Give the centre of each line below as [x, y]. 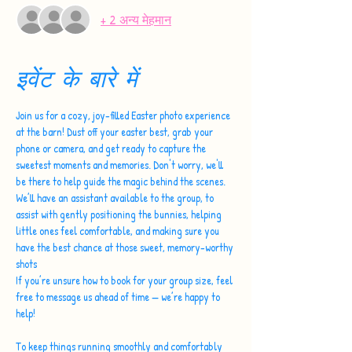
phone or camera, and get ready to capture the [112, 148]
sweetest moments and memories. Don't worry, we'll [121, 165]
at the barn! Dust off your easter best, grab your [115, 132]
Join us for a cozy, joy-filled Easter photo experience [124, 115]
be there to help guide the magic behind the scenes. [121, 181]
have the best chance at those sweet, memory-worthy [126, 247]
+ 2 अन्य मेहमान [136, 20]
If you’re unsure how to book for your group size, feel [125, 280]
